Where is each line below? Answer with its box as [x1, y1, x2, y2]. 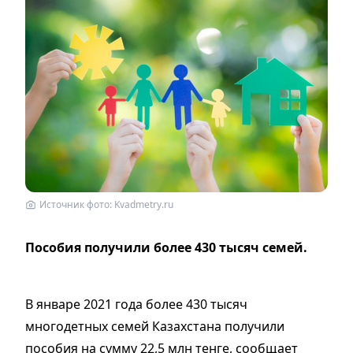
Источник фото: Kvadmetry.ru [39, 197, 173, 211]
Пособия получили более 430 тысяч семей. [25, 238, 307, 256]
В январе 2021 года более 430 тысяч [25, 295, 247, 313]
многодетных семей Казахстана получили [25, 317, 284, 335]
